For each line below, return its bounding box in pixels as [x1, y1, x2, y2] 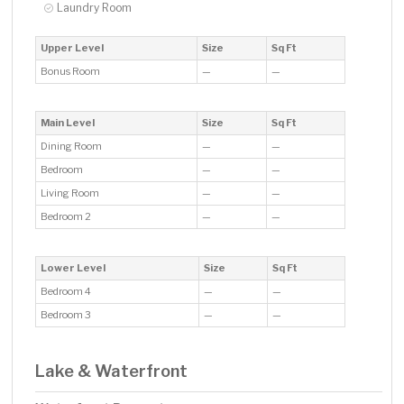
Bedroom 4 [41, 285, 94, 298]
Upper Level [41, 41, 105, 55]
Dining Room [41, 140, 105, 153]
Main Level [41, 116, 96, 130]
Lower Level [41, 262, 106, 275]
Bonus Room [41, 65, 103, 78]
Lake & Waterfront [35, 361, 188, 381]
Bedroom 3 [41, 308, 94, 322]
